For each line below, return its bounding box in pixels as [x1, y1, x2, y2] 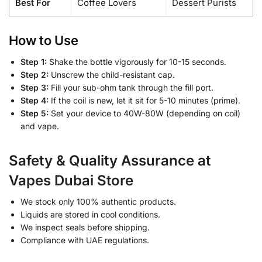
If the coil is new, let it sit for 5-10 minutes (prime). [49, 95, 240, 106]
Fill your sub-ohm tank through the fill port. [49, 82, 213, 93]
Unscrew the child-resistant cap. [49, 70, 175, 80]
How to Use [9, 33, 78, 49]
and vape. [20, 121, 59, 132]
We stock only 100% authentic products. [20, 196, 176, 207]
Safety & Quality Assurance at [9, 152, 211, 170]
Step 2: [20, 70, 49, 80]
